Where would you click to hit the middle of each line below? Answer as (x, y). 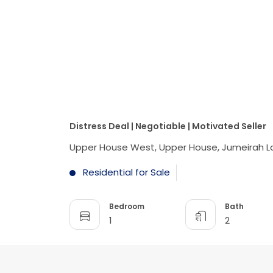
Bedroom (127, 206)
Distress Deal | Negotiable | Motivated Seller (168, 126)
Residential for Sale (125, 172)
